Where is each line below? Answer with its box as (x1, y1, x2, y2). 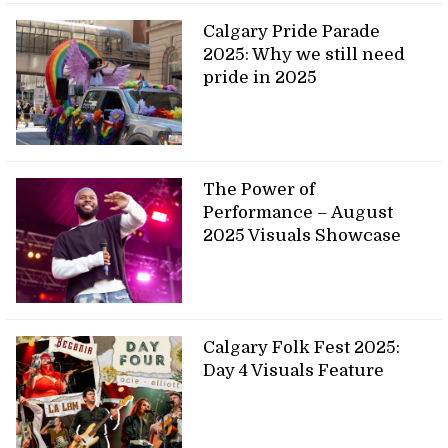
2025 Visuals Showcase (203, 226, 402, 245)
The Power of (203, 180, 316, 199)
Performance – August (203, 203, 394, 222)
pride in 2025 (203, 68, 318, 88)
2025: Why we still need (203, 45, 406, 65)
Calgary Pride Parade (203, 22, 381, 42)
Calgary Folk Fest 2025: (203, 337, 401, 357)
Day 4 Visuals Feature (203, 360, 385, 380)
